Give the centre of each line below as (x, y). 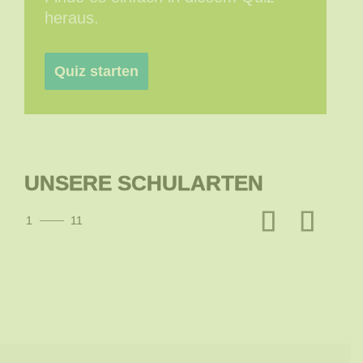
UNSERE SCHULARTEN (144, 184)
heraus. (72, 18)
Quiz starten (97, 72)
